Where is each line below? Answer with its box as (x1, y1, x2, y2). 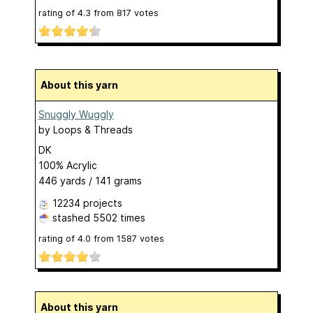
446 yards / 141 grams (38, 174, 142, 187)
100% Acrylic (38, 159, 97, 171)
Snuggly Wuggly (38, 108, 114, 120)
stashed (50, 211, 93, 224)
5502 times (93, 211, 145, 224)
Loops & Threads (53, 123, 133, 136)
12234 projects (52, 196, 122, 209)
